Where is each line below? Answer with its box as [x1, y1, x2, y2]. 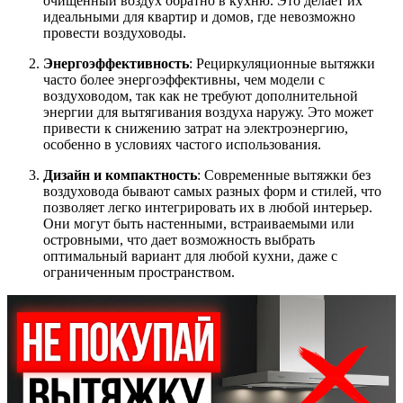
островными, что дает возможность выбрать [43, 232, 315, 248]
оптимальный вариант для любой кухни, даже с [43, 248, 337, 264]
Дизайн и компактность [43, 167, 197, 184]
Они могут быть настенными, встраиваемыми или [43, 216, 354, 232]
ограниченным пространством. [43, 264, 235, 281]
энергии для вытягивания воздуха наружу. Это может [43, 104, 373, 121]
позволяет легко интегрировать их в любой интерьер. [43, 200, 372, 216]
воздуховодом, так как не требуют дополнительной [43, 88, 358, 104]
